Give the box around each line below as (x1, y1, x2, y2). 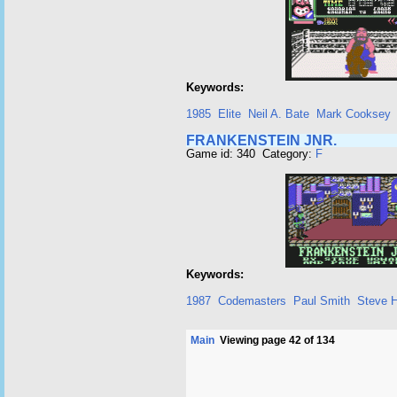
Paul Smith (293, 294, 350, 307)
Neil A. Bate (248, 107, 309, 121)
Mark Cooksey (316, 107, 391, 121)
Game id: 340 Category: (186, 147, 315, 160)
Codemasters (218, 294, 286, 307)
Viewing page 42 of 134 (214, 334, 335, 346)
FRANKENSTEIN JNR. (186, 133, 337, 148)
